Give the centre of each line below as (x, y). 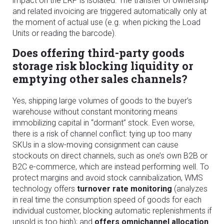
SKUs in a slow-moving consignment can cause (95, 144)
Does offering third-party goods (98, 52)
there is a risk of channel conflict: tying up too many (102, 133)
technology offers (45, 188)
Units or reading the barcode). (64, 33)
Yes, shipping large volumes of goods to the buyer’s (102, 100)
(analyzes (190, 188)
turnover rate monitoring (124, 188)
